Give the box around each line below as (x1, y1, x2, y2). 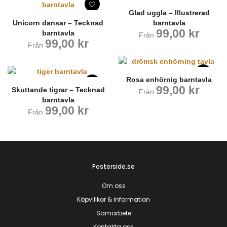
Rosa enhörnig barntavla (126, 75, 212, 84)
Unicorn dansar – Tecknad (13, 19, 103, 27)
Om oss (101, 181, 126, 191)
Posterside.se (92, 162, 135, 171)
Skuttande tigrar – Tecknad (11, 86, 105, 94)
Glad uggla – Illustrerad (128, 8, 210, 17)
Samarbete (96, 209, 131, 218)
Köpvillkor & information (77, 195, 150, 204)
